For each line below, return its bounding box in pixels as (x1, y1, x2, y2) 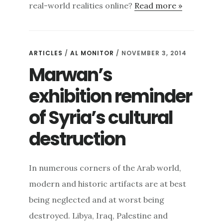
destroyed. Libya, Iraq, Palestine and (29, 210, 168, 221)
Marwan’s (29, 62, 112, 88)
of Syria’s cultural (29, 105, 173, 130)
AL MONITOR (70, 48, 114, 57)
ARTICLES (29, 48, 63, 57)
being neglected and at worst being (29, 194, 165, 205)
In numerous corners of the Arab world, (29, 162, 182, 173)
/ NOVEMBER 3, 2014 (116, 48, 187, 57)
